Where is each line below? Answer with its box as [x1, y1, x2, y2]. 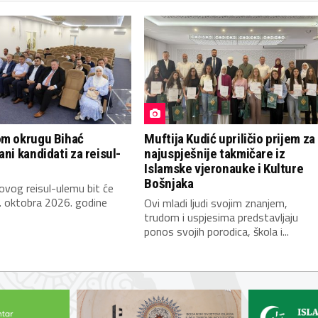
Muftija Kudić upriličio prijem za [144, 131, 315, 148]
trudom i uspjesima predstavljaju [144, 209, 299, 226]
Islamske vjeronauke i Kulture [144, 160, 304, 177]
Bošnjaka [144, 175, 194, 192]
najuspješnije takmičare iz [144, 146, 285, 163]
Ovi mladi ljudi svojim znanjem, [144, 194, 288, 212]
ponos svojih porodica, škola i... [144, 223, 290, 241]
